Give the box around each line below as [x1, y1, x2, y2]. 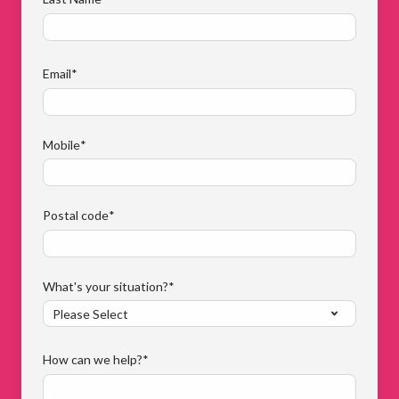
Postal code [43, 208, 109, 224]
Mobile [43, 136, 80, 152]
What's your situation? [43, 278, 168, 294]
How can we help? [43, 352, 142, 368]
